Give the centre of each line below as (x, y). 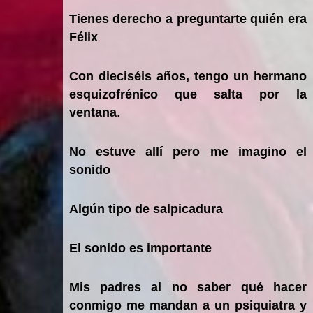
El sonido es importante (140, 248)
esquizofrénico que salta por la (188, 94)
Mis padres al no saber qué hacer (188, 287)
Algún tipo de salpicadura (146, 209)
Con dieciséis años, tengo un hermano (188, 76)
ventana (93, 112)
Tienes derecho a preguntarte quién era (188, 19)
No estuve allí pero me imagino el (188, 151)
